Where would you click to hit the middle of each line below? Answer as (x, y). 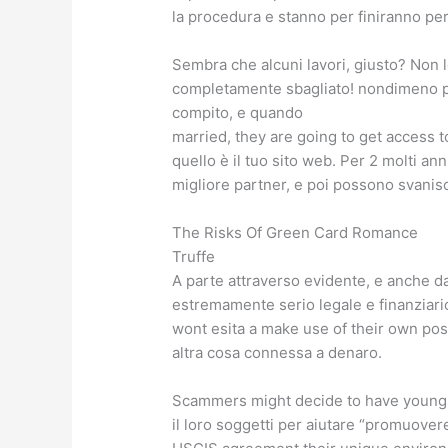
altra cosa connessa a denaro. (277, 352)
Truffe (194, 256)
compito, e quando (238, 112)
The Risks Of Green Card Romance (295, 232)
